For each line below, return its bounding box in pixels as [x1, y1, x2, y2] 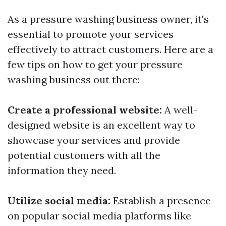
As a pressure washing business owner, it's [8, 13, 209, 25]
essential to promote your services [8, 28, 174, 40]
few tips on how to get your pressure [8, 58, 183, 71]
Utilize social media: [8, 194, 110, 207]
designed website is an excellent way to [8, 119, 195, 131]
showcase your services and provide [8, 134, 180, 146]
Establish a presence [110, 194, 211, 207]
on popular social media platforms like [8, 209, 191, 222]
